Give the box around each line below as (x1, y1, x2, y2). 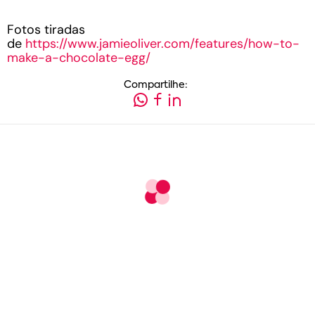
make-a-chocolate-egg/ (7, 49, 150, 66)
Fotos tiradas (7, 20, 85, 38)
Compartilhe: (124, 79, 188, 90)
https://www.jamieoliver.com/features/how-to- (25, 34, 300, 52)
